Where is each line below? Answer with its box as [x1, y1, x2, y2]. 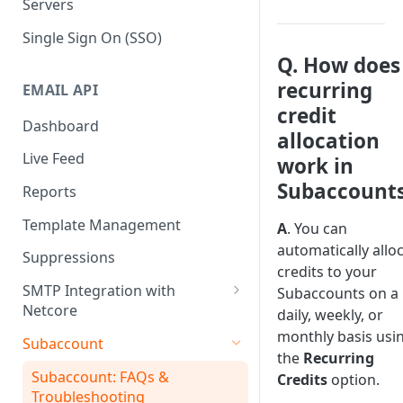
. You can [287, 219, 347, 238]
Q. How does [277, 51, 400, 79]
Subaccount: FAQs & [31, 366, 169, 387]
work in [277, 152, 354, 180]
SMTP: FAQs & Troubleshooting [31, 326, 244, 346]
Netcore [22, 300, 77, 321]
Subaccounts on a [277, 283, 399, 303]
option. [327, 370, 380, 390]
